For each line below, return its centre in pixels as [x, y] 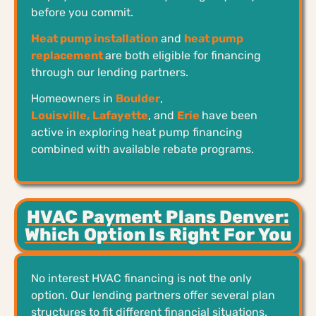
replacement [67, 55]
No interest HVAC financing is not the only [141, 278]
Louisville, [60, 115]
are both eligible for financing [183, 55]
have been [230, 115]
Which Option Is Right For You [158, 234]
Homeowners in [73, 98]
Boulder [138, 98]
